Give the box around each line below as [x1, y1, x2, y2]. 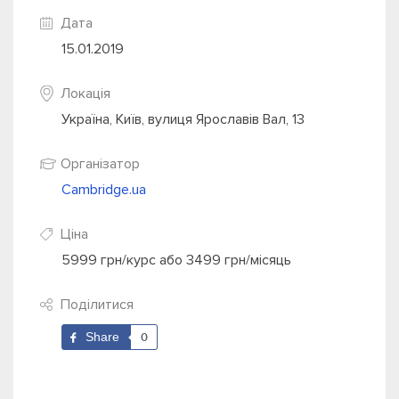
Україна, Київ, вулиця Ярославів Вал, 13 [61, 110, 305, 129]
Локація [61, 85, 110, 103]
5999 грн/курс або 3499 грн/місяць [61, 251, 291, 270]
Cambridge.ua [61, 181, 146, 199]
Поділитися [61, 296, 134, 314]
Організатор [61, 155, 140, 174]
